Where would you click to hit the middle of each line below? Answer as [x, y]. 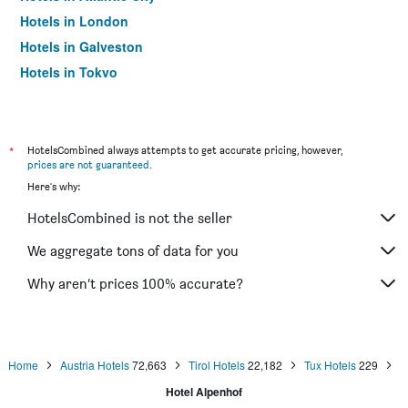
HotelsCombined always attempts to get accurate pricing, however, [185, 150]
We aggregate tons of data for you [133, 250]
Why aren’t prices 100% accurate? [135, 283]
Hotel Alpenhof [204, 392]
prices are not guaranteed [88, 164]
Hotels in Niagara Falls [90, 97]
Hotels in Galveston [82, 46]
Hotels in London [74, 21]
